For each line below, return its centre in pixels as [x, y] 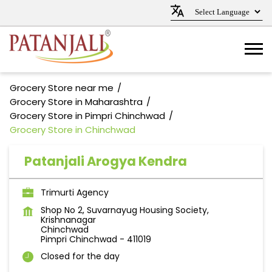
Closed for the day [80, 256]
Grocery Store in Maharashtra [76, 102]
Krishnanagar [68, 220]
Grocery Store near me [62, 88]
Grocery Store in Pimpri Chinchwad [87, 116]
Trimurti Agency [75, 192]
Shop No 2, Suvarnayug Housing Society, [125, 210]
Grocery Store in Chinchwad [73, 130]
